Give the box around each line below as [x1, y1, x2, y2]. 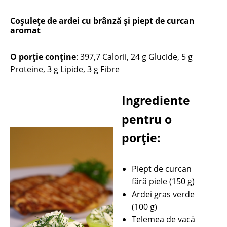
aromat [10, 25, 41, 36]
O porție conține [10, 51, 76, 62]
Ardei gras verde [132, 188, 195, 200]
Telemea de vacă [132, 214, 196, 225]
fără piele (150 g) [132, 176, 195, 187]
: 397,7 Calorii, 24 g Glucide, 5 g [76, 51, 193, 62]
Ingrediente [122, 92, 191, 108]
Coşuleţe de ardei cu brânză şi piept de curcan [10, 15, 195, 26]
